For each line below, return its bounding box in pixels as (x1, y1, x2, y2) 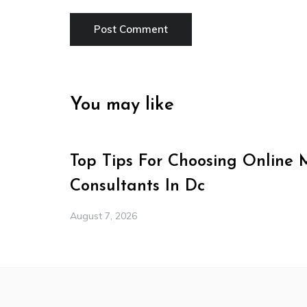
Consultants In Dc (70, 178, 205, 195)
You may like (70, 96, 174, 115)
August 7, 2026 (70, 210, 137, 223)
